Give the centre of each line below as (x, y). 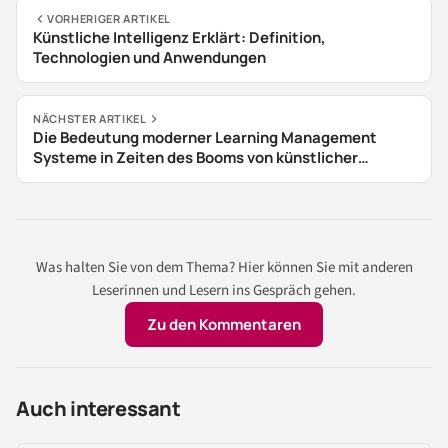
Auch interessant (98, 409)
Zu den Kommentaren (224, 325)
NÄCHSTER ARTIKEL (90, 119)
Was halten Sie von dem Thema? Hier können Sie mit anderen (224, 268)
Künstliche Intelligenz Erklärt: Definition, (179, 38)
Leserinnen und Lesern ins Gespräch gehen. (224, 291)
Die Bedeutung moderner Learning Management (205, 138)
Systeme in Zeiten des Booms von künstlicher (195, 158)
